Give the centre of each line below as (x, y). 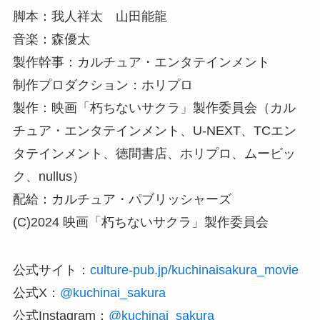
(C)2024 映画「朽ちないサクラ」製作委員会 (140, 222)
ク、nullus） (49, 176)
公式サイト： (51, 270)
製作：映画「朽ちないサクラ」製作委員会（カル (154, 107)
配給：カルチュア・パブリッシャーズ (122, 199)
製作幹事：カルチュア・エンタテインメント (141, 62)
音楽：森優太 (51, 39)
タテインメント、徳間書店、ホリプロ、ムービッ (154, 153)
